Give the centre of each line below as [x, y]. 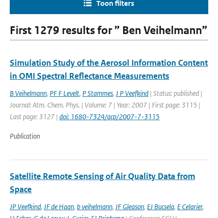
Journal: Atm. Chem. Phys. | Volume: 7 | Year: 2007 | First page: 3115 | [105, 105]
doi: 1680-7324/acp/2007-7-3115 [109, 117]
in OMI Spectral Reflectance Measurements [90, 76]
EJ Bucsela [161, 207]
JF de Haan [59, 207]
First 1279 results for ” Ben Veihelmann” [109, 30]
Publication [25, 136]
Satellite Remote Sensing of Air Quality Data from [102, 176]
